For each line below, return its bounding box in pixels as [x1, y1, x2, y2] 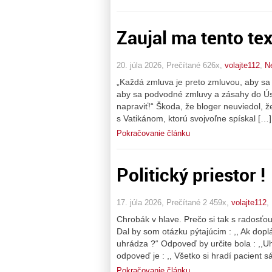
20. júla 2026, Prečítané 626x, [117, 60, 225, 70]
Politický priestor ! [117, 162, 265, 188]
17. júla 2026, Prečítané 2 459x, [117, 197, 231, 207]
